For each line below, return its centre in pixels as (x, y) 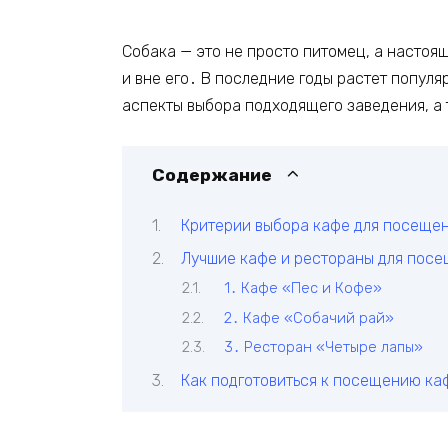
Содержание (212, 175)
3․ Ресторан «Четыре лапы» (323, 347)
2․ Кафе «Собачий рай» (308, 317)
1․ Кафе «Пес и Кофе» (302, 288)
